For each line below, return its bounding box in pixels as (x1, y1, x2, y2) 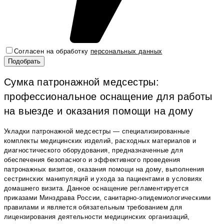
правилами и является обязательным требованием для (4, 203, 182, 211)
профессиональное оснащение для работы (4, 90, 212, 102)
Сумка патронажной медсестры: (4, 76, 159, 87)
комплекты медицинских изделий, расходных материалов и (4, 136, 196, 144)
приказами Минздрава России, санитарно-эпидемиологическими (4, 193, 211, 201)
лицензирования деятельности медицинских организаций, (4, 212, 190, 220)
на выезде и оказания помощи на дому (4, 105, 193, 116)
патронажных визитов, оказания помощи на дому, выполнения (4, 165, 204, 173)
